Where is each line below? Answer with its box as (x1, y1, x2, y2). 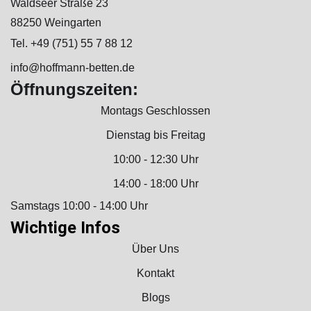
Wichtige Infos (10, 217, 120, 237)
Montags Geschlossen (101, 104, 210, 117)
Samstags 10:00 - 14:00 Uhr (10, 199, 148, 212)
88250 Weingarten (10, 16, 101, 28)
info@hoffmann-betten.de (10, 61, 135, 74)
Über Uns (132, 242, 179, 255)
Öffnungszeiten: (10, 79, 138, 99)
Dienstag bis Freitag (106, 128, 205, 141)
